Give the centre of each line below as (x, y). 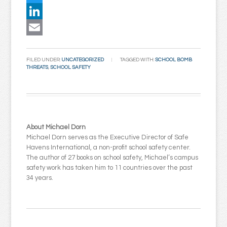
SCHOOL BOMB (174, 60)
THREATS (37, 67)
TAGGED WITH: (138, 60)
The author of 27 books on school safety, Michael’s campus (112, 158)
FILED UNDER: (44, 60)
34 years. (40, 178)
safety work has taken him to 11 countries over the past (110, 168)
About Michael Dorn (56, 127)
